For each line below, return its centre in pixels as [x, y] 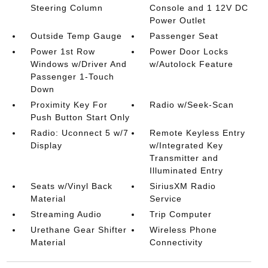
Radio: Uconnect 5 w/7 [79, 133]
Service [166, 199]
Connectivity [176, 242]
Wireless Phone [184, 230]
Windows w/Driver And [78, 64]
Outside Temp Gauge [76, 36]
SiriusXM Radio [183, 186]
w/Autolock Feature [192, 64]
